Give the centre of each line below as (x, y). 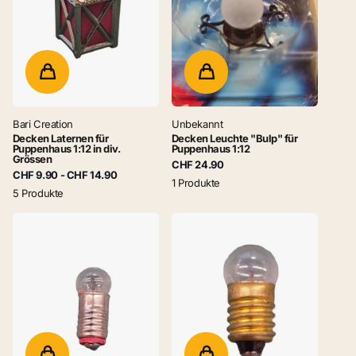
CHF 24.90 (198, 164)
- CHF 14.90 (87, 174)
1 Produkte (196, 182)
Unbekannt (197, 124)
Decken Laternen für (61, 138)
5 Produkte (39, 193)
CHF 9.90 (35, 174)
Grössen (33, 159)
